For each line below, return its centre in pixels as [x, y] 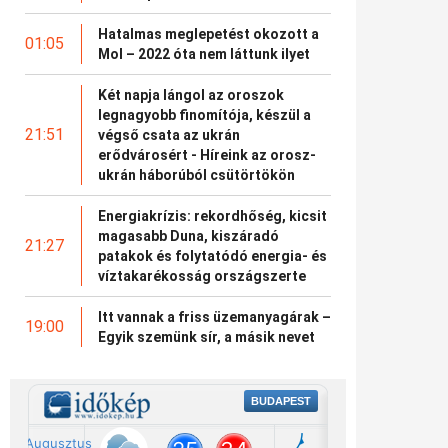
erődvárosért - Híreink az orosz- [207, 154]
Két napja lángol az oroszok [191, 94]
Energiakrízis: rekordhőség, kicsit [212, 215]
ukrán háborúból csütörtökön [196, 174]
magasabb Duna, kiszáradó [188, 235]
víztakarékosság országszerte [202, 275]
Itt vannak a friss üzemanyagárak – [214, 316]
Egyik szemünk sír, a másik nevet [206, 336]
